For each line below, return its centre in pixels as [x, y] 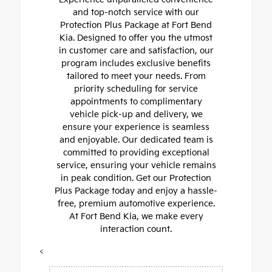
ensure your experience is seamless [136, 127]
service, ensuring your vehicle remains [136, 166]
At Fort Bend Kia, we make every [136, 217]
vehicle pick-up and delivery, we [136, 115]
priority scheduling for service [136, 89]
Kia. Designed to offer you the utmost [136, 38]
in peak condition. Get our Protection [136, 178]
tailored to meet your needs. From [136, 76]
